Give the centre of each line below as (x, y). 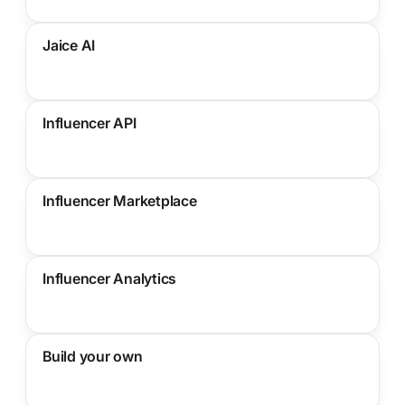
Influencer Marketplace (120, 200)
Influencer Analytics (110, 278)
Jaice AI (69, 45)
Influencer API (89, 122)
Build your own (93, 356)
